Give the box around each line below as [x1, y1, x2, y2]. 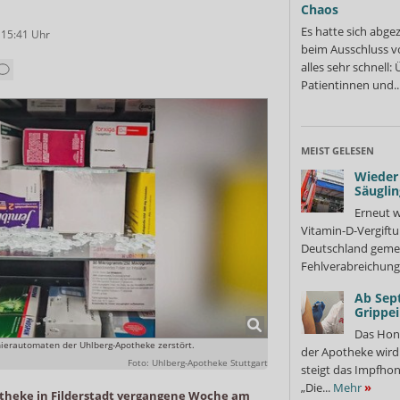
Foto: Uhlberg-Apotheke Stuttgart [128, 355, 268, 369]
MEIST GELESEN [301, 144, 374, 157]
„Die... [301, 379, 333, 396]
